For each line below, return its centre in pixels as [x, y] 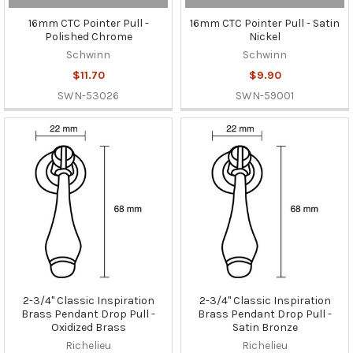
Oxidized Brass [88, 327]
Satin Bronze [265, 327]
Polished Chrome [88, 36]
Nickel [265, 36]
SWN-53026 [88, 95]
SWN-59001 [265, 95]
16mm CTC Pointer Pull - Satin [265, 23]
